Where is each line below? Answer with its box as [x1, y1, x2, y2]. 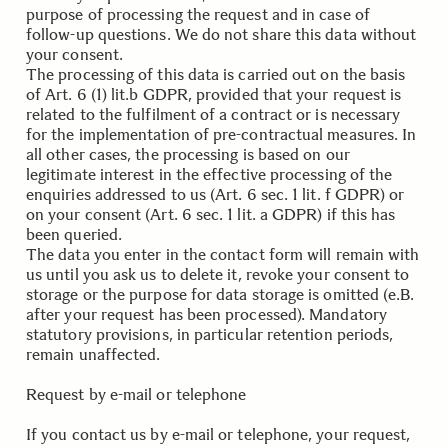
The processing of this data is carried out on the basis [26, 65, 406, 84]
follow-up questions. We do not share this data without [26, 25, 417, 44]
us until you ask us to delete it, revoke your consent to [26, 265, 410, 284]
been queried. [26, 225, 123, 244]
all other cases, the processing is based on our [26, 145, 350, 164]
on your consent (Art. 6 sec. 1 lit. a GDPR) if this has [26, 205, 396, 224]
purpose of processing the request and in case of [26, 5, 370, 24]
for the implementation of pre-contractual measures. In [26, 125, 417, 144]
